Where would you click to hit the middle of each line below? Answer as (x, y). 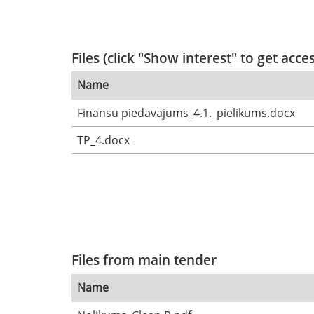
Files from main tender (144, 260)
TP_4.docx (103, 141)
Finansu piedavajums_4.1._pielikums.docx (186, 113)
